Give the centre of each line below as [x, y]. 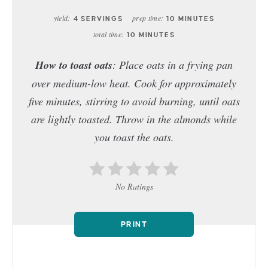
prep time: [148, 18]
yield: [62, 18]
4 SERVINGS [98, 19]
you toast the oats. [134, 137]
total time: [109, 34]
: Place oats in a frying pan [173, 65]
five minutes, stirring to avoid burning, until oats [134, 101]
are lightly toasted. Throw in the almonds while [134, 119]
